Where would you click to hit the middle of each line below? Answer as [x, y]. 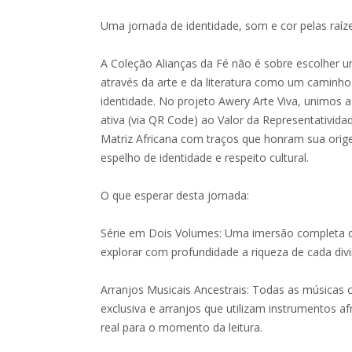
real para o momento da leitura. [182, 327]
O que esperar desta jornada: [175, 195]
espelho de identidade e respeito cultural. [205, 158]
